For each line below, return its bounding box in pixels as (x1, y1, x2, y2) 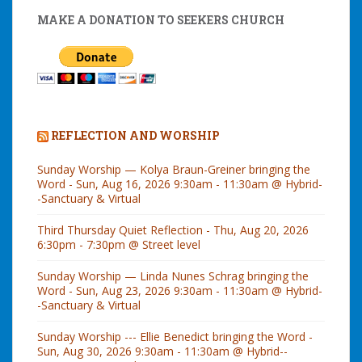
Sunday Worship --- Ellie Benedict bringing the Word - (37, 328, 313, 344)
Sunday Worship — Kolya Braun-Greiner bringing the (37, 161, 310, 177)
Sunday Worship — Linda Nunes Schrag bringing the (37, 267, 309, 284)
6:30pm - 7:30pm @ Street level (37, 236, 200, 252)
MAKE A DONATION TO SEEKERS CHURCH (37, 11, 284, 27)
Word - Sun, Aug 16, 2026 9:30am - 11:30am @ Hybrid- (37, 175, 322, 192)
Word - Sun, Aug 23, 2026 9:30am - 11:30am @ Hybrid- (37, 282, 322, 298)
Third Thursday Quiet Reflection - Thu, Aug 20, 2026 (37, 221, 309, 238)
